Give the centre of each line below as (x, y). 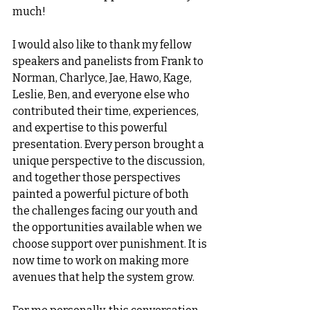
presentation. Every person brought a (109, 144)
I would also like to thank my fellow (103, 45)
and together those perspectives (98, 177)
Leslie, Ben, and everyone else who (102, 94)
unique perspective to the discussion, (110, 161)
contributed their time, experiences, (107, 111)
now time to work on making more (102, 261)
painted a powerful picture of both (102, 194)
